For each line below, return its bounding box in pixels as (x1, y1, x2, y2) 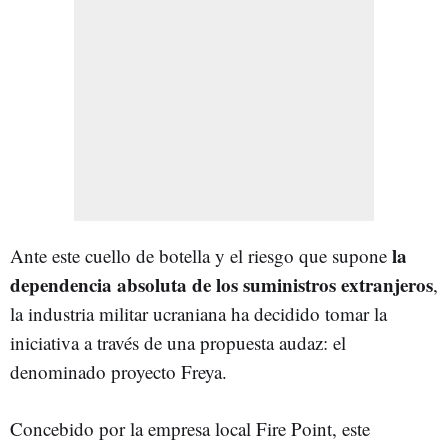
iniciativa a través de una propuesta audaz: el (10, 329, 346, 355)
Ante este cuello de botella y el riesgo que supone (10, 242, 387, 268)
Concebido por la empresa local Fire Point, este (10, 415, 370, 441)
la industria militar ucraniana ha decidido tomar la (10, 300, 387, 326)
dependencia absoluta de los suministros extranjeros (10, 270, 433, 298)
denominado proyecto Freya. (10, 358, 227, 384)
